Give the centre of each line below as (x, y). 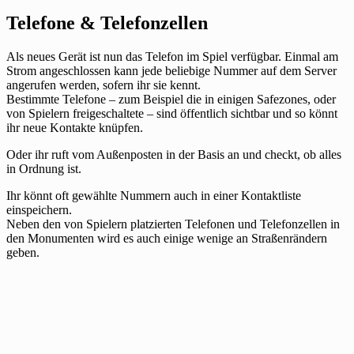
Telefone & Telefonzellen (107, 23)
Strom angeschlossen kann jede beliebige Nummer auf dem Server (171, 71)
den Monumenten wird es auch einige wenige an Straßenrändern (167, 239)
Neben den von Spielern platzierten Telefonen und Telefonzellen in (173, 224)
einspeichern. (39, 210)
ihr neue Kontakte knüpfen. (75, 128)
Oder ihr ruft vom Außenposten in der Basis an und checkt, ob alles (174, 155)
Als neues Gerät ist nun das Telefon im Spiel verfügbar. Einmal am (172, 57)
